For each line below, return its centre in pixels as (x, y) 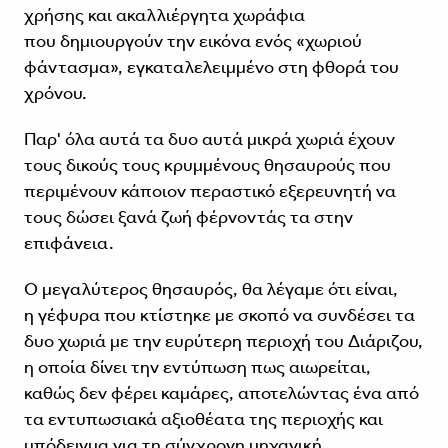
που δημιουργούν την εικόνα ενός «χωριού (192, 41)
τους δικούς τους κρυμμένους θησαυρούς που (207, 165)
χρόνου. (55, 93)
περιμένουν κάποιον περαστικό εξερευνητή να (209, 191)
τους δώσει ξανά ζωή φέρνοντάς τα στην (188, 217)
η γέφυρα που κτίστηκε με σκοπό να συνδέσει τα (219, 315)
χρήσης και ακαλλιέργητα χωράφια (164, 15)
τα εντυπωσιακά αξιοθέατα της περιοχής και (203, 419)
